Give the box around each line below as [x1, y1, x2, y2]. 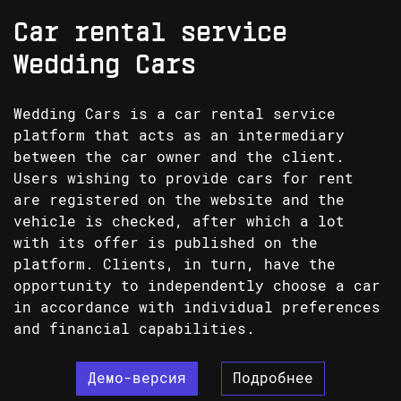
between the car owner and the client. [13, 148, 345, 166]
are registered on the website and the [13, 191, 345, 209]
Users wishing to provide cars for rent [13, 169, 354, 187]
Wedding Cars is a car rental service [13, 105, 336, 123]
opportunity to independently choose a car [13, 277, 380, 294]
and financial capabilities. [13, 320, 255, 337]
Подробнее [233, 369, 313, 387]
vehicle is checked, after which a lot [13, 212, 345, 230]
